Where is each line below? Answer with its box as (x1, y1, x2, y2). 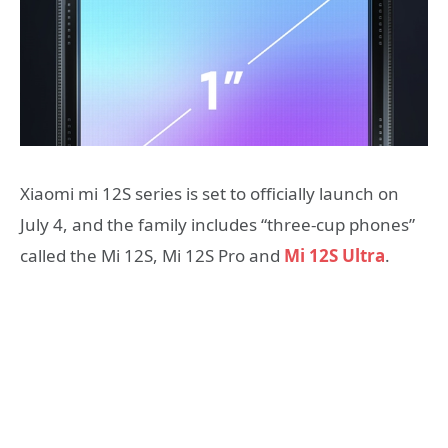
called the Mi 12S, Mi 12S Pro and (20, 244, 284, 268)
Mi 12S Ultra (284, 244, 385, 268)
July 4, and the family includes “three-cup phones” (20, 213, 415, 237)
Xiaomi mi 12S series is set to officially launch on (20, 182, 399, 206)
